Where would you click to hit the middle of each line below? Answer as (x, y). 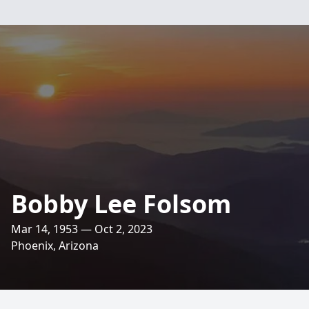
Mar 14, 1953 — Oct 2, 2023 (82, 229)
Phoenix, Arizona (55, 246)
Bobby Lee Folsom (121, 204)
